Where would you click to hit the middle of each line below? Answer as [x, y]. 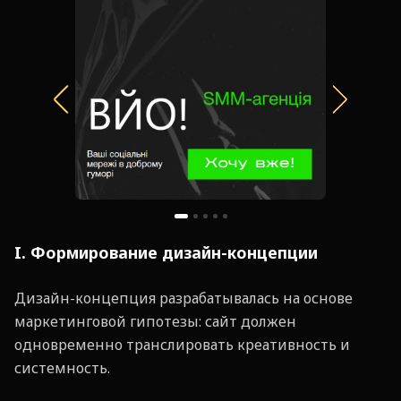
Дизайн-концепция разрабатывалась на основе [183, 298]
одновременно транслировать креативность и [182, 344]
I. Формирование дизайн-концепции [166, 252]
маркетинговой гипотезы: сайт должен [155, 321]
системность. [62, 367]
